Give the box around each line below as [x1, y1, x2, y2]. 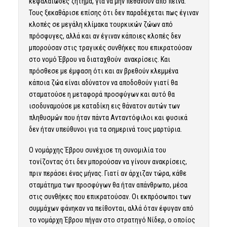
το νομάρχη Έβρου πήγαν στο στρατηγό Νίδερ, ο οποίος [28, 216, 195, 224]
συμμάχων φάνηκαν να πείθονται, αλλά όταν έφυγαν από [28, 204, 194, 213]
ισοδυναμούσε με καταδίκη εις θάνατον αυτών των [28, 102, 180, 110]
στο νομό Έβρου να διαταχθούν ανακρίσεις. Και [28, 55, 170, 64]
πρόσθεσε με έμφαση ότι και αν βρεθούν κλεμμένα [28, 67, 178, 75]
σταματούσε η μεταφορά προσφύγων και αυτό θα [28, 90, 175, 99]
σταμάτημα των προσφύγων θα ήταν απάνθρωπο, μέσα [28, 181, 187, 190]
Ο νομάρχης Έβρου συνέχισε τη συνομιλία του [28, 146, 166, 155]
